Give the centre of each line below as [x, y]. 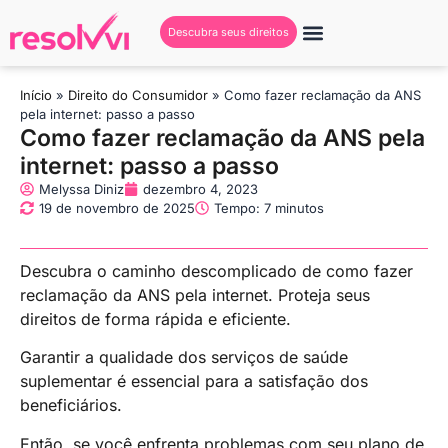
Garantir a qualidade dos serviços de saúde [184, 357]
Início [36, 94]
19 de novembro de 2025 [117, 207]
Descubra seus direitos [228, 32]
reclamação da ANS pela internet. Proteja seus [195, 294]
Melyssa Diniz [81, 188]
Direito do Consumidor [138, 94]
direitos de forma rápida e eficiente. [155, 318]
